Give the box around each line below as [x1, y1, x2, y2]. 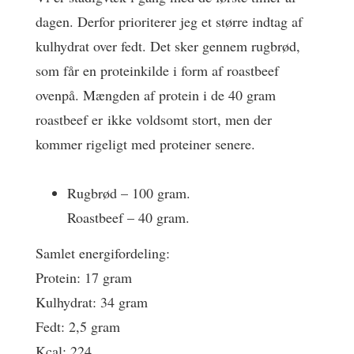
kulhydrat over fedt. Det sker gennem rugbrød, [36, 36, 300, 55]
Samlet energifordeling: [36, 243, 170, 262]
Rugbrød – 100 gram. [67, 183, 190, 202]
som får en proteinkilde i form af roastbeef [36, 60, 279, 80]
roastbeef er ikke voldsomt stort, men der [36, 109, 272, 129]
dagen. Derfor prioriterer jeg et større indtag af [36, 11, 303, 31]
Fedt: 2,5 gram [36, 317, 120, 336]
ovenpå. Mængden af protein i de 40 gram [36, 85, 276, 104]
